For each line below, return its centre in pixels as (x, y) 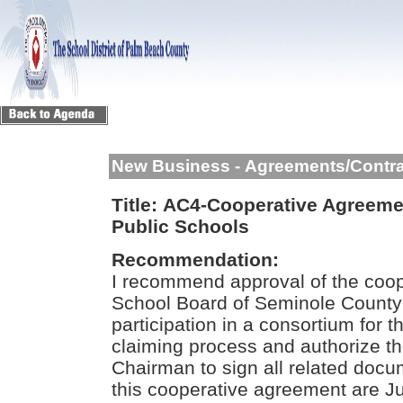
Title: (134, 205)
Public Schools (180, 226)
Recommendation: (195, 260)
